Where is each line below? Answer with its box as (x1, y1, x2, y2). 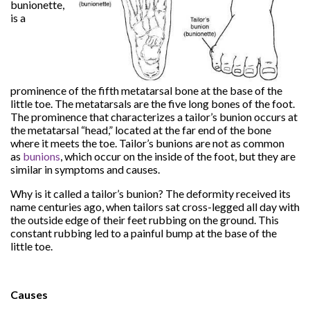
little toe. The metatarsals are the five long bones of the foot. (10, 96, 295, 110)
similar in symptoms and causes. (10, 162, 160, 176)
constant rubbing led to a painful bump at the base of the (10, 226, 277, 239)
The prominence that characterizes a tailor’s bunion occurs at (10, 109, 298, 123)
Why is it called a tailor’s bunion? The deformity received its (10, 186, 291, 200)
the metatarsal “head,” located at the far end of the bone (10, 122, 271, 136)
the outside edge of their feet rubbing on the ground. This (10, 212, 279, 226)
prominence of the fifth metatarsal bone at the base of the (10, 83, 282, 97)
